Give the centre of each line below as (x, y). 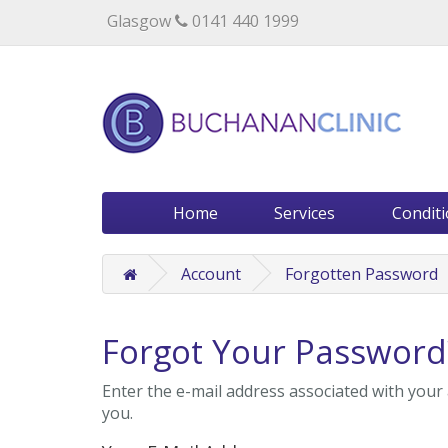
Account (211, 274)
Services (305, 213)
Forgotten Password (361, 274)
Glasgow (141, 21)
